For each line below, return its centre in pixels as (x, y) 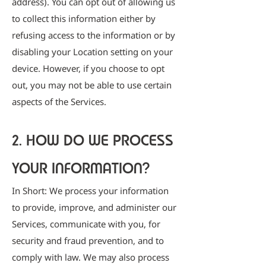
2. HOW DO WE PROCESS (93, 140)
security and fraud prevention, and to (88, 240)
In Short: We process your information (90, 191)
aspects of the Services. (59, 102)
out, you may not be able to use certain (92, 85)
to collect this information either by (84, 18)
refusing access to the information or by (94, 35)
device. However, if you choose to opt (88, 68)
